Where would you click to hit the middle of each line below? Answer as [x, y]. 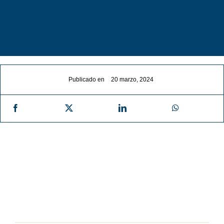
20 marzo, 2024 [132, 80]
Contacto [28, 59]
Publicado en [86, 79]
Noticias [26, 18]
